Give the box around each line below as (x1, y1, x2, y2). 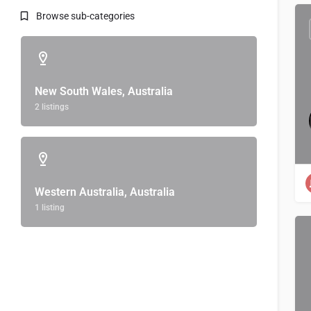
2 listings (35, 102, 69, 112)
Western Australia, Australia (35, 185, 175, 199)
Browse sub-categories (36, 10, 135, 22)
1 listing (35, 203, 65, 212)
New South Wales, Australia (35, 85, 173, 98)
